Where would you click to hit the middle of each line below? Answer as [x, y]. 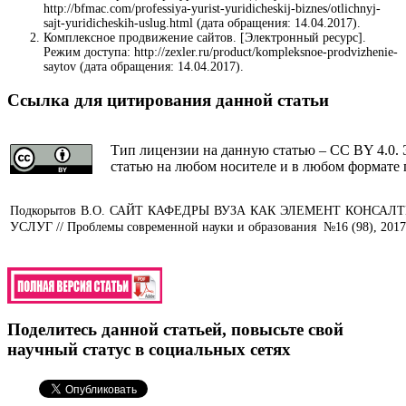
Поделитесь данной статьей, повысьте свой [175, 330]
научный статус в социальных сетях [149, 350]
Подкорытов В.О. [58, 210]
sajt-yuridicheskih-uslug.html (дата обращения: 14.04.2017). [202, 23]
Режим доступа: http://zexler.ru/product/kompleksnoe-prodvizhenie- [221, 52]
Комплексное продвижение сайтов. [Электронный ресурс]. [205, 37]
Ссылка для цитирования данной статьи [168, 101]
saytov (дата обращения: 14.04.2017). [144, 66]
